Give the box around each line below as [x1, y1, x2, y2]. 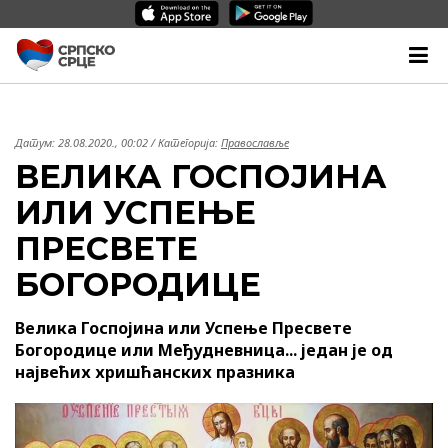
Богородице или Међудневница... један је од [15, 339, 393, 361]
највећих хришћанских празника [15, 361, 295, 383]
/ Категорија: [148, 135, 221, 150]
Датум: [15, 135, 58, 150]
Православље [221, 135, 289, 150]
